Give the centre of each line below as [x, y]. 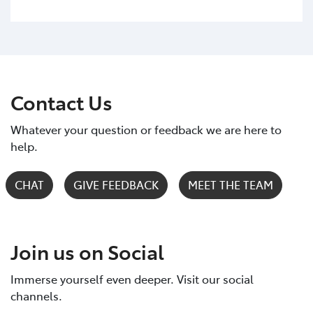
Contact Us [61, 101]
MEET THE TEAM [231, 184]
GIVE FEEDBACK [116, 184]
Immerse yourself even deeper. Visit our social [132, 278]
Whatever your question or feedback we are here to [146, 129]
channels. [36, 295]
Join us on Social [87, 251]
